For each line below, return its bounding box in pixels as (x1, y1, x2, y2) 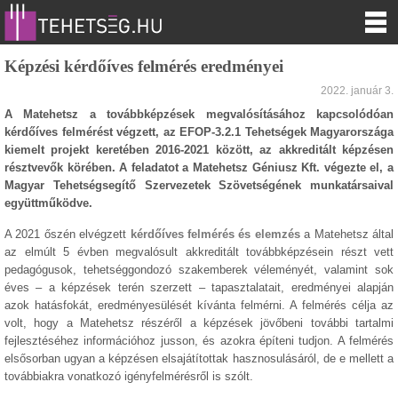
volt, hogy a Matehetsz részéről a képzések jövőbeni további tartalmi (4, 316, 394, 330)
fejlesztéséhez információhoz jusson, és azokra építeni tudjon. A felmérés (4, 334, 394, 347)
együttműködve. (4, 196, 92, 210)
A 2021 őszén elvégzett (4, 227, 131, 241)
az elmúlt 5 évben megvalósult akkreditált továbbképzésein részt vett (4, 245, 394, 259)
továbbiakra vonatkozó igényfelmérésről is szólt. (4, 370, 253, 383)
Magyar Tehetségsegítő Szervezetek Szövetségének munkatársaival (4, 179, 394, 192)
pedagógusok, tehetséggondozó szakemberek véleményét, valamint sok (4, 263, 394, 276)
